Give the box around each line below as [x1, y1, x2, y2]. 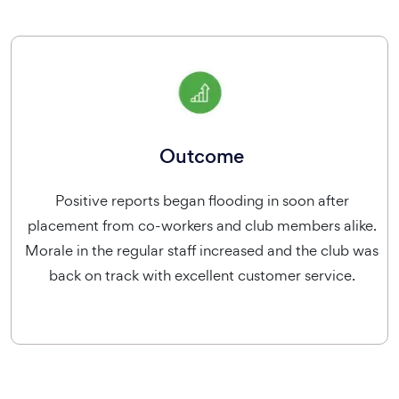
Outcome [159, 142, 244, 170]
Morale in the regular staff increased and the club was [25, 240, 379, 260]
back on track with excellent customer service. [48, 265, 355, 285]
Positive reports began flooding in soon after [54, 191, 349, 210]
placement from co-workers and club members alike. [27, 216, 377, 235]
